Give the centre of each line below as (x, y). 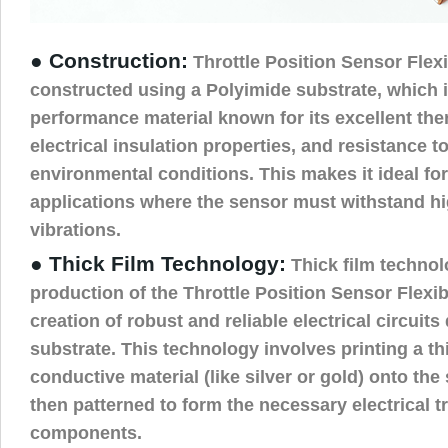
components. (86, 432)
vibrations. (75, 229)
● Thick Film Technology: (158, 263)
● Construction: (109, 60)
